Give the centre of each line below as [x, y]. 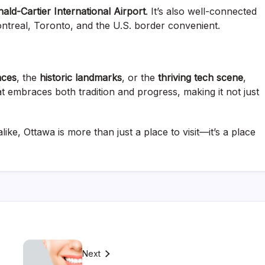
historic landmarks [81, 78]
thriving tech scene [201, 78]
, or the [140, 78]
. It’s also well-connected [201, 12]
